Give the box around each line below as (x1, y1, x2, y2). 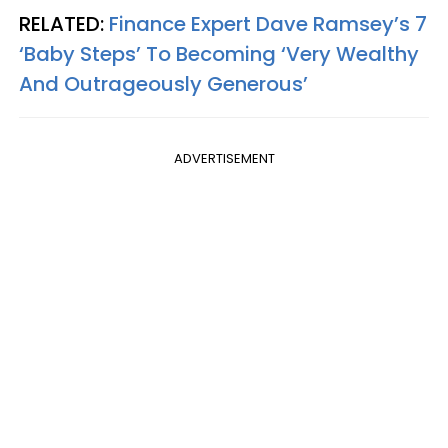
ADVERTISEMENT (173, 148, 275, 168)
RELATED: (19, 9, 109, 38)
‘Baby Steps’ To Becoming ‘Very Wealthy (19, 39, 419, 68)
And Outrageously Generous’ (19, 69, 308, 98)
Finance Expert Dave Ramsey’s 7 (109, 9, 427, 38)
